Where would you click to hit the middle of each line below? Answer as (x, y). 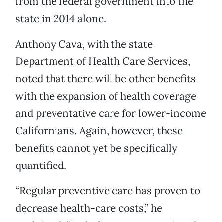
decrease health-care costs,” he (89, 208)
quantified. (41, 166)
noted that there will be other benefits (106, 79)
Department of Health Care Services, (103, 61)
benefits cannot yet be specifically (96, 148)
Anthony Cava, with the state (84, 44)
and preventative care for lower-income (111, 113)
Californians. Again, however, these (99, 131)
